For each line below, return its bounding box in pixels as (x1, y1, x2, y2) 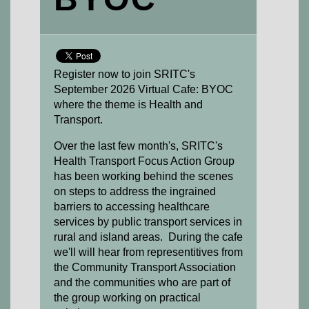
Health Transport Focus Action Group (54, 155, 235, 167)
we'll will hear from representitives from (54, 246, 243, 258)
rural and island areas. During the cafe (54, 231, 243, 243)
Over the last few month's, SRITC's (54, 140, 223, 152)
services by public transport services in (54, 216, 242, 228)
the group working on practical (54, 292, 201, 303)
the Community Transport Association (54, 261, 239, 273)
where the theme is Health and (54, 99, 203, 110)
